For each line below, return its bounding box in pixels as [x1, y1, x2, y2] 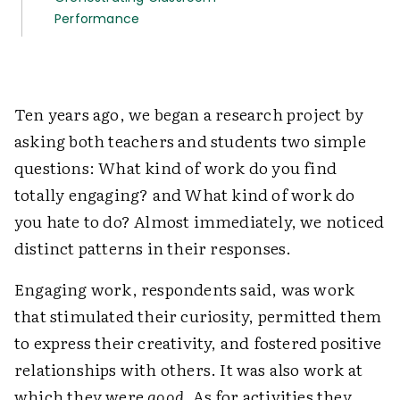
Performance [54, 10, 140, 28]
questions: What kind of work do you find [14, 155, 337, 179]
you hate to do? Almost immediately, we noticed [14, 209, 385, 233]
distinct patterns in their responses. [14, 236, 292, 260]
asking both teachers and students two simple [14, 129, 366, 153]
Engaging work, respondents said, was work [14, 277, 355, 301]
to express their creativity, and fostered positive [14, 330, 382, 354]
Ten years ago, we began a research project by [14, 102, 364, 126]
